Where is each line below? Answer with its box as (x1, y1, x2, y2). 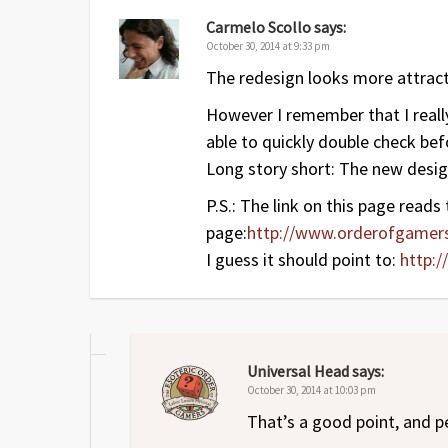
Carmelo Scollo (206, 17, 311, 38)
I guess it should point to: (206, 248, 400, 272)
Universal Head (247, 361, 349, 382)
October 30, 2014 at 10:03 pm (247, 383, 376, 398)
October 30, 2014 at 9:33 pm (206, 39, 330, 54)
